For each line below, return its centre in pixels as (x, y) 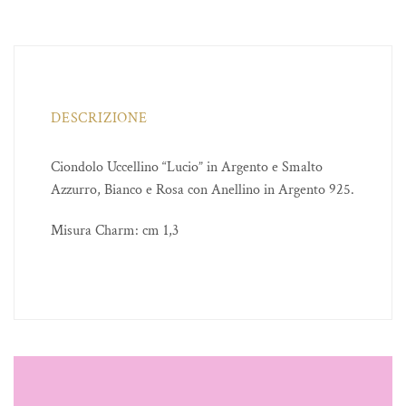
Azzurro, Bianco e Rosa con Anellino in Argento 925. (203, 189)
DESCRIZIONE (99, 118)
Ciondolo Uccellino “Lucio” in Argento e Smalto (187, 167)
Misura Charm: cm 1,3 (115, 231)
